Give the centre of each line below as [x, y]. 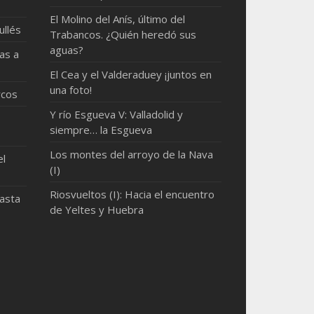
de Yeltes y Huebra [97, 210]
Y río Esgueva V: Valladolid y [117, 114]
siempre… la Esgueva [101, 130]
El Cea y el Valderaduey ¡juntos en [131, 74]
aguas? [67, 50]
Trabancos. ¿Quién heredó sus [123, 34]
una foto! [71, 90]
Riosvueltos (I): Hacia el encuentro [132, 194]
